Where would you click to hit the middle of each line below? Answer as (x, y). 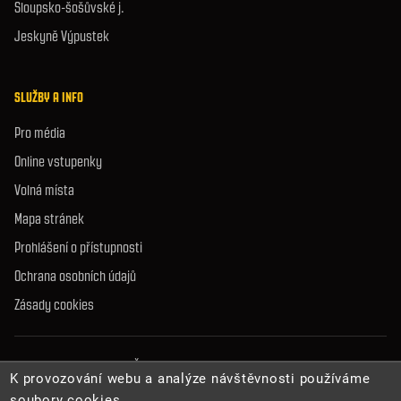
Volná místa (44, 190)
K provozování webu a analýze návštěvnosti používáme (190, 379)
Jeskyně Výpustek (62, 36)
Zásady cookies (54, 305)
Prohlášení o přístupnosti (78, 247)
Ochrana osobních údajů (75, 276)
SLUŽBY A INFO (49, 98)
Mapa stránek (49, 219)
